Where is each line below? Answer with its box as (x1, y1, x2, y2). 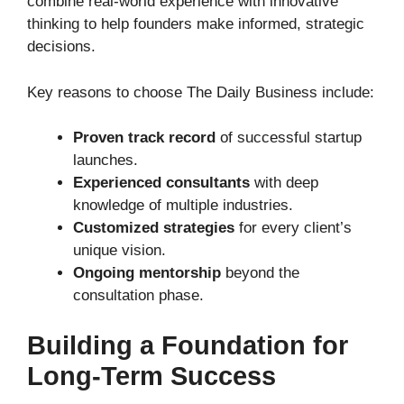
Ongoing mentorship (73, 264, 221, 282)
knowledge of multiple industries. (73, 197, 293, 215)
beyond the (221, 264, 299, 282)
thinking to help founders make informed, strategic (27, 15, 364, 33)
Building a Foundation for (27, 330, 348, 360)
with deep (250, 174, 318, 192)
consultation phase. (73, 287, 204, 305)
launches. (73, 151, 138, 170)
